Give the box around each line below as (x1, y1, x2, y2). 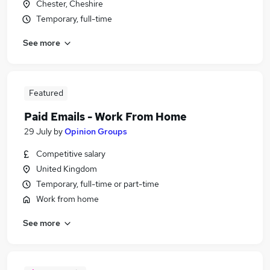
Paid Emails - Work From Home (24, 110, 187, 124)
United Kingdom (36, 163, 97, 174)
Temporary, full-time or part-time (36, 178, 159, 189)
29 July (24, 126, 52, 137)
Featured (28, 87, 63, 98)
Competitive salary (36, 148, 105, 159)
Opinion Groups (64, 126, 127, 137)
